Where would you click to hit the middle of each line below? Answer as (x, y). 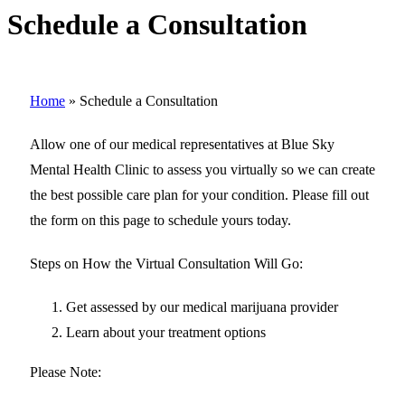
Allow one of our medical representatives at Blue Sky (182, 144)
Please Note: (66, 372)
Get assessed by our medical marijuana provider (202, 306)
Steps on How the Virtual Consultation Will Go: (166, 263)
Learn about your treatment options (166, 332)
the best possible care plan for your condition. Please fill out (199, 194)
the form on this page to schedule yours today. (160, 220)
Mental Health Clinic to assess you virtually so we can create (202, 169)
